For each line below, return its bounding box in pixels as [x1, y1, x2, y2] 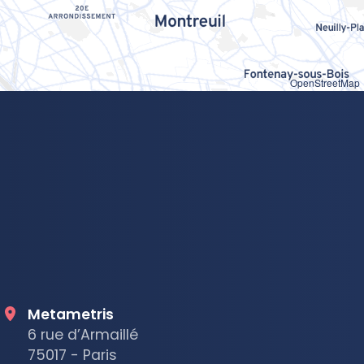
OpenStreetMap [290, 75, 360, 89]
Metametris [27, 304, 114, 324]
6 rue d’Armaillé [27, 324, 138, 344]
